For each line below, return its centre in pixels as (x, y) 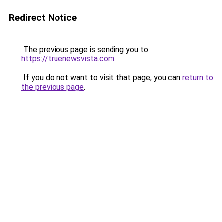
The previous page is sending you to (85, 49)
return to (198, 78)
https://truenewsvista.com (68, 59)
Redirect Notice (43, 18)
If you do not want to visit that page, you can (102, 78)
